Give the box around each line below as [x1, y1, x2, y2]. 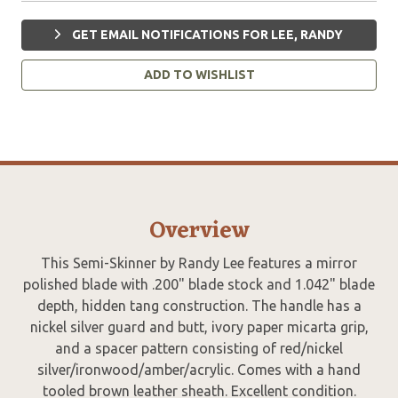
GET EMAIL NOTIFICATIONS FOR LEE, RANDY [69, 27, 343, 42]
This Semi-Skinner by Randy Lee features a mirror [41, 254, 357, 271]
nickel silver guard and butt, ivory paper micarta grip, [29, 318, 369, 335]
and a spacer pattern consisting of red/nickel [55, 339, 343, 356]
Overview [148, 210, 250, 251]
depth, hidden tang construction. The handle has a [36, 297, 362, 314]
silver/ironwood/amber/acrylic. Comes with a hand [37, 361, 361, 378]
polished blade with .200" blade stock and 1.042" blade [23, 275, 375, 292]
